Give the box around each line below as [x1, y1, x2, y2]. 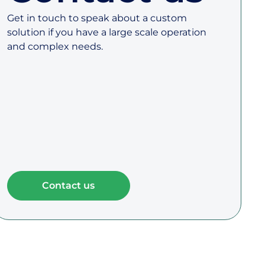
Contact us [42, 180, 95, 191]
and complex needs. [7, 41, 103, 52]
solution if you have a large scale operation [7, 27, 206, 38]
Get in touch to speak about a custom [7, 12, 187, 24]
